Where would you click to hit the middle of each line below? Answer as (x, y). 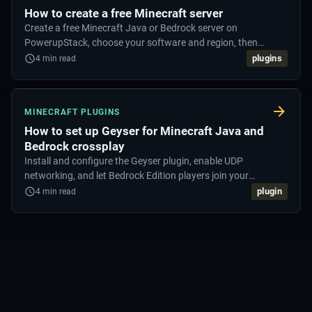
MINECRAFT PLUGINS (72, 112)
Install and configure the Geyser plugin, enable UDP (134, 161)
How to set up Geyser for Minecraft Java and (144, 131)
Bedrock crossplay (75, 147)
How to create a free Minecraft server (124, 14)
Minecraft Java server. (72, 190)
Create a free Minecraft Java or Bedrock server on (131, 28)
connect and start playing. (81, 57)
